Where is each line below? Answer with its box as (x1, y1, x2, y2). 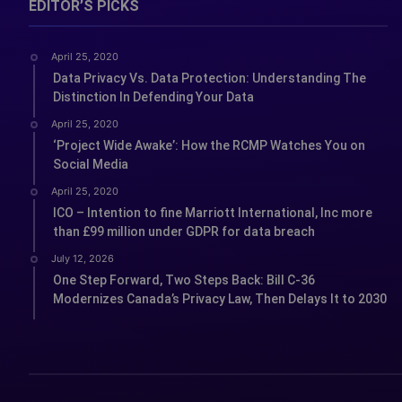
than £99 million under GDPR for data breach (53, 223, 315, 239)
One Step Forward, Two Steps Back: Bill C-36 (53, 272, 315, 287)
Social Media (53, 156, 128, 171)
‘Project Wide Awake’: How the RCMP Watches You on (53, 137, 365, 153)
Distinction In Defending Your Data (53, 89, 254, 104)
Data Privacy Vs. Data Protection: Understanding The (53, 70, 366, 85)
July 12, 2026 (51, 251, 114, 265)
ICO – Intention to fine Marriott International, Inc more (53, 205, 372, 220)
